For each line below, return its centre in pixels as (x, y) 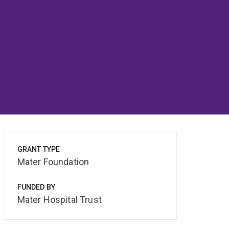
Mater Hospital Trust (59, 200)
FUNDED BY (36, 187)
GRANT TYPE (39, 150)
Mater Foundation (53, 162)
